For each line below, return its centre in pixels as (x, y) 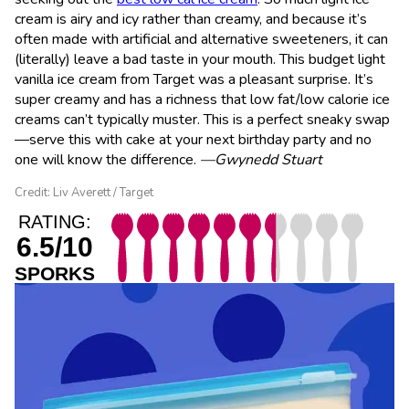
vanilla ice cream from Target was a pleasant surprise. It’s (194, 79)
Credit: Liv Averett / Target (84, 192)
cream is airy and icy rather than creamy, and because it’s (191, 19)
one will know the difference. (107, 159)
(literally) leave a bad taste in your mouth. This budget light (200, 59)
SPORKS (55, 273)
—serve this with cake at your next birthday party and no (193, 139)
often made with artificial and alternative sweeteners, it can (201, 39)
